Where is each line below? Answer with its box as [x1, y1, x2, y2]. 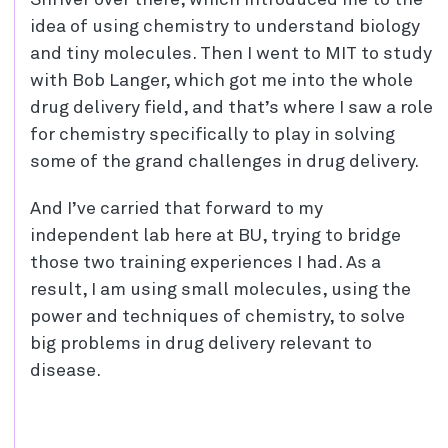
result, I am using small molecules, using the [30, 280, 411, 299]
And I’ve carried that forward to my [30, 199, 323, 218]
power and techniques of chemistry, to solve [30, 307, 405, 326]
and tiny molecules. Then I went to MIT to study [30, 44, 432, 63]
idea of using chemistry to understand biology [30, 17, 420, 36]
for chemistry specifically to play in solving [30, 125, 395, 144]
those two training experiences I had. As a [30, 253, 381, 272]
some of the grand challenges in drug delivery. [30, 152, 419, 171]
